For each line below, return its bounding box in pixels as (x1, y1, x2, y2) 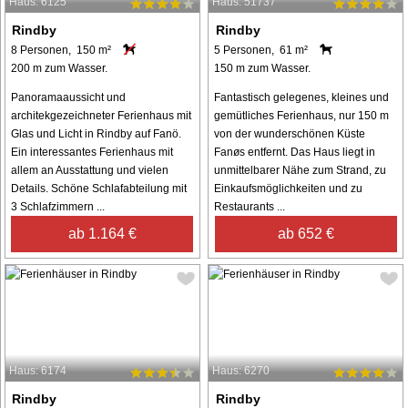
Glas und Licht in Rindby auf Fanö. (11, 127, 181, 140)
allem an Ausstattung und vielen (11, 163, 168, 177)
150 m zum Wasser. (214, 61, 311, 75)
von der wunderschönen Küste (214, 127, 366, 140)
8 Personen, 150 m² (11, 43, 111, 56)
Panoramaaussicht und (11, 90, 126, 104)
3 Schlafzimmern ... (11, 199, 105, 213)
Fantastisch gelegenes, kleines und (214, 90, 390, 104)
